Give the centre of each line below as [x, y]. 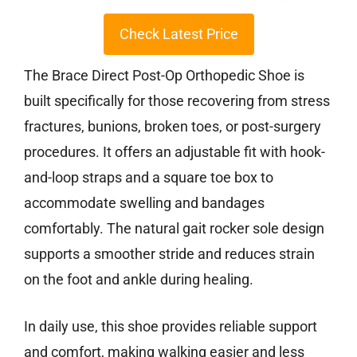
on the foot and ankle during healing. [139, 280]
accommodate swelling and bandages [144, 203]
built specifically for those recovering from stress [177, 101]
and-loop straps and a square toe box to [149, 178]
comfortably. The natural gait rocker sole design [174, 229]
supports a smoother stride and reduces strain [169, 254]
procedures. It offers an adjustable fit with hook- [175, 152]
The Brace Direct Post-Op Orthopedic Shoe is [164, 76]
